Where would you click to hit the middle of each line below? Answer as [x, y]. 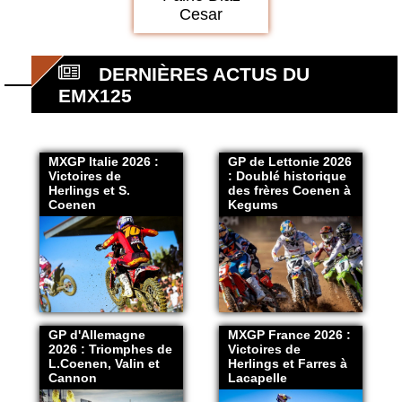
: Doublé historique [287, 176]
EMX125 [95, 96]
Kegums [253, 205]
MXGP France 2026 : [289, 335]
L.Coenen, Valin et [105, 363]
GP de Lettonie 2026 [289, 162]
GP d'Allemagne [97, 335]
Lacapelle [257, 378]
